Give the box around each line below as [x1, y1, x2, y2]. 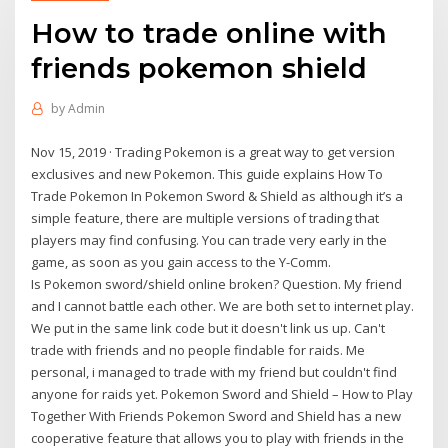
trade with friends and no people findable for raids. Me [31, 340, 366, 359]
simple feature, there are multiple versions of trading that [31, 208, 380, 227]
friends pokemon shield [31, 50, 368, 85]
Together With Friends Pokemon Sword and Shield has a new [31, 406, 402, 425]
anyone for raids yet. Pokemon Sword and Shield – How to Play [31, 384, 414, 403]
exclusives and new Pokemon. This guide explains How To [31, 164, 384, 183]
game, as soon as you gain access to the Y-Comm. [31, 252, 332, 271]
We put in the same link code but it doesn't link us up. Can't [31, 318, 386, 337]
